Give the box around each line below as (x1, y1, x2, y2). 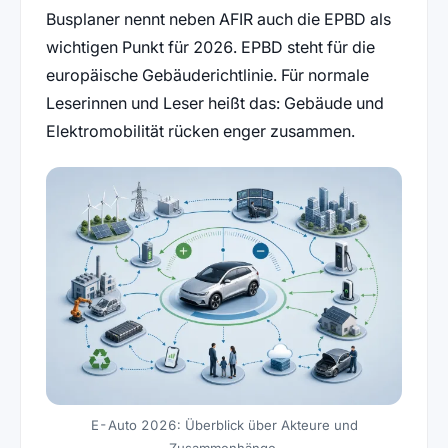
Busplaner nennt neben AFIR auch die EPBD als (45, 9, 391, 29)
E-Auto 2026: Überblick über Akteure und (90, 416, 358, 433)
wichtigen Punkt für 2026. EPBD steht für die (45, 37, 375, 57)
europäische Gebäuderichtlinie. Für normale (45, 65, 369, 85)
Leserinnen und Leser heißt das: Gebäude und (45, 93, 384, 113)
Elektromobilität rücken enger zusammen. (45, 121, 355, 141)
